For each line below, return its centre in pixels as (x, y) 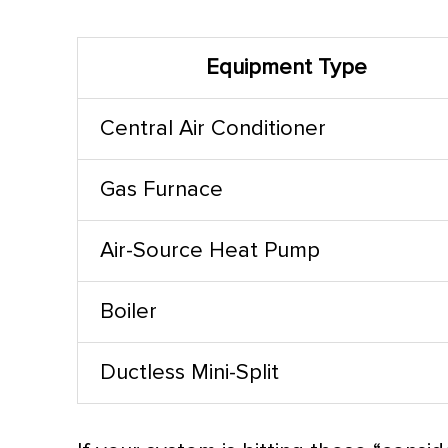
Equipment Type (286, 67)
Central (140, 128)
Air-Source (155, 250)
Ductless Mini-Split (190, 372)
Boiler (129, 311)
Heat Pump (265, 250)
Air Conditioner (253, 128)
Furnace (183, 189)
